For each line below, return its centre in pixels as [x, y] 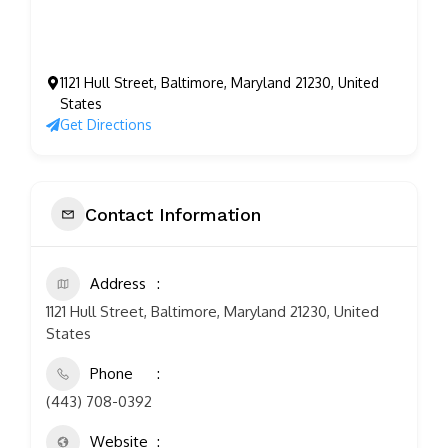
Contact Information [173, 214]
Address [118, 283]
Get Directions [106, 124]
